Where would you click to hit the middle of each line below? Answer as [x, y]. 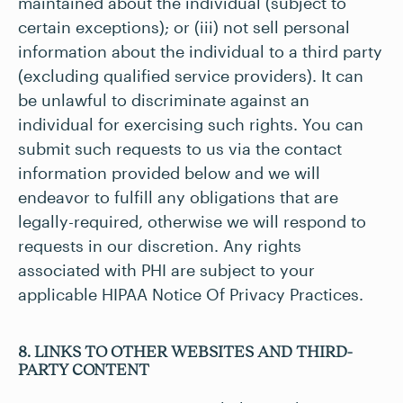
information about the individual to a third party [200, 51]
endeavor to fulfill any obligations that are [178, 197]
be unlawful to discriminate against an [164, 100]
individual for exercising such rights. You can [191, 124]
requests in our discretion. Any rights [160, 246]
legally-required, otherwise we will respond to [192, 221]
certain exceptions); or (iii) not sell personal [184, 27]
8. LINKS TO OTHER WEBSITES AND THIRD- [185, 352]
